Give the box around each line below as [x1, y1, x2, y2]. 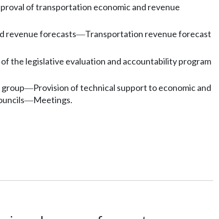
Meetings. [33, 94, 72, 105]
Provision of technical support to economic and [33, 82, 211, 93]
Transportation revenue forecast [85, 28, 211, 39]
